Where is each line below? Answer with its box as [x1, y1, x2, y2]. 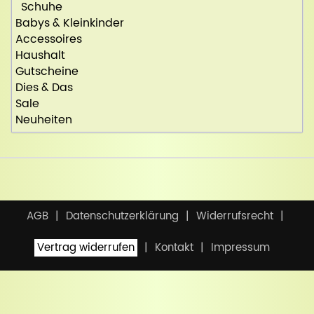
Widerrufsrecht [196, 207, 273, 226]
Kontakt [154, 239, 193, 257]
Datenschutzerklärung [66, 207, 179, 226]
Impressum [210, 239, 270, 257]
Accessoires [15, 30, 82, 49]
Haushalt [15, 46, 65, 65]
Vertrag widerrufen [34, 239, 137, 257]
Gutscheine [15, 62, 78, 81]
